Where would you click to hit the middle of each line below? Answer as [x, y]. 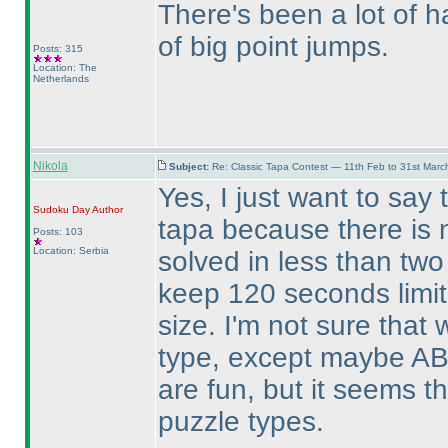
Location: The [64, 67]
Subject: [190, 166]
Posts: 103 [57, 231]
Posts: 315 [57, 48]
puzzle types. [240, 421]
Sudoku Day [61, 209]
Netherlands [60, 78]
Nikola [50, 166]
